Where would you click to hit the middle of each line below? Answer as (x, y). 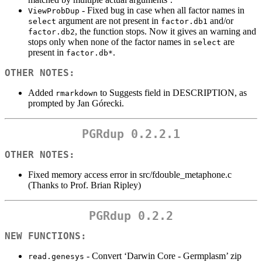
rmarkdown (77, 93)
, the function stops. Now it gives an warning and (166, 31)
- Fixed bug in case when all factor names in (162, 10)
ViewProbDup (54, 11)
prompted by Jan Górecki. (76, 103)
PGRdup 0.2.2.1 (131, 134)
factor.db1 (184, 21)
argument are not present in (108, 20)
